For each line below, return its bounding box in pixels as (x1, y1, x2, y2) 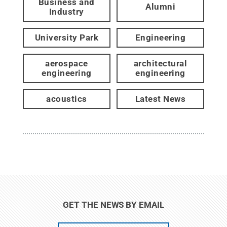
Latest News (135, 93, 186, 104)
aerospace (45, 58, 88, 68)
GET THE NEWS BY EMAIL (63, 199, 164, 210)
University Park (34, 32, 99, 43)
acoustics (46, 93, 87, 104)
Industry (49, 6, 84, 17)
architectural (133, 58, 187, 68)
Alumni (145, 2, 176, 12)
